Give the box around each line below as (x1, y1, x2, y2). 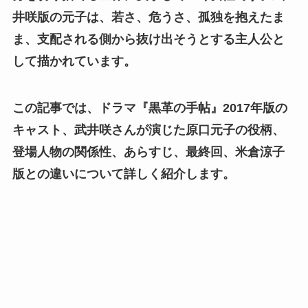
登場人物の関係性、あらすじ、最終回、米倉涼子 (12, 144, 285, 159)
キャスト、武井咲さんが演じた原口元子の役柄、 (12, 122, 285, 137)
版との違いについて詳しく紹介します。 (12, 166, 235, 181)
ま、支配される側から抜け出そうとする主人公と (12, 32, 285, 46)
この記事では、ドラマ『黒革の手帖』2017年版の (12, 100, 287, 115)
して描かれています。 (12, 54, 136, 68)
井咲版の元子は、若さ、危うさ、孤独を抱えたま (12, 10, 285, 24)
